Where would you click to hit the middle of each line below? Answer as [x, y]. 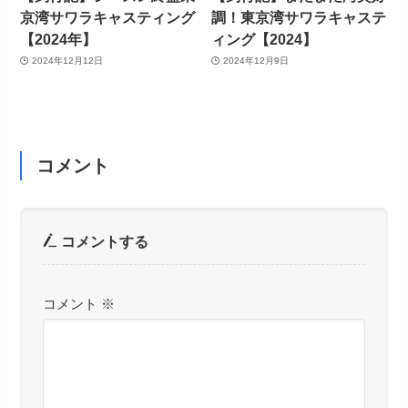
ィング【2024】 [265, 39]
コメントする [102, 241]
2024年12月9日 [255, 61]
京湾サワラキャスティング [108, 17]
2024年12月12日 [67, 61]
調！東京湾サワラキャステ [299, 17]
